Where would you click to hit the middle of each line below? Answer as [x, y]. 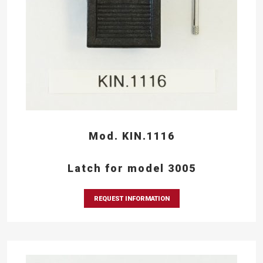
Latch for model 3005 [131, 168]
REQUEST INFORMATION [131, 198]
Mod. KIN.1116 [131, 136]
